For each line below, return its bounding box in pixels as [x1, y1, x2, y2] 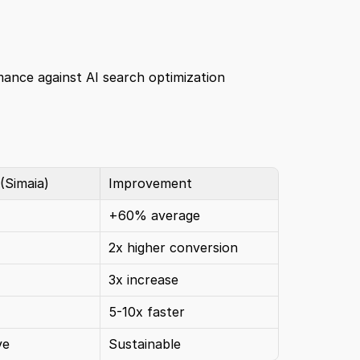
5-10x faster [108, 304, 185, 320]
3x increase [108, 272, 178, 288]
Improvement [108, 175, 192, 191]
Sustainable [108, 336, 181, 352]
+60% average [108, 207, 200, 223]
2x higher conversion [108, 239, 238, 256]
